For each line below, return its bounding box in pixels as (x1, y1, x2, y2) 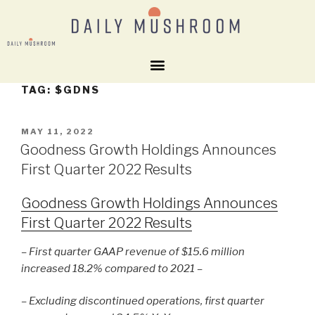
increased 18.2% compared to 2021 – (21, 262, 202, 275)
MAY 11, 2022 (21, 126, 94, 136)
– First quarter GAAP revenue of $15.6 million (21, 245, 245, 258)
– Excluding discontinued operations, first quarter (21, 295, 264, 308)
